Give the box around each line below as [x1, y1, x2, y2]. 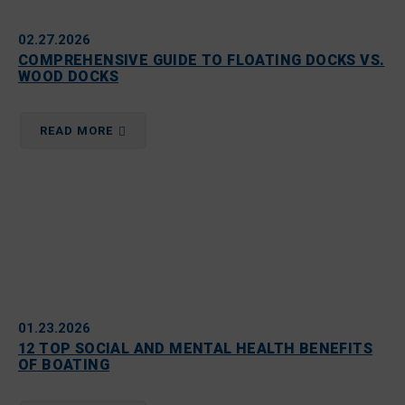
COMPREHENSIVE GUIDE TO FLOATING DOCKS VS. [18, 52, 385, 69]
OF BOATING [18, 356, 110, 373]
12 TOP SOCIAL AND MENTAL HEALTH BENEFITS [18, 340, 372, 357]
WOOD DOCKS [18, 68, 119, 85]
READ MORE [40, 124, 117, 137]
